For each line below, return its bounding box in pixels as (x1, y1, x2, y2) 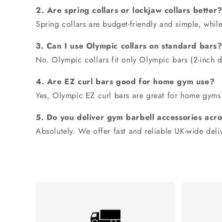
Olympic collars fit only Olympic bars (52, 54, 188, 66)
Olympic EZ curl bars (53, 90, 129, 102)
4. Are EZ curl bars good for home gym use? (36, 76, 215, 88)
